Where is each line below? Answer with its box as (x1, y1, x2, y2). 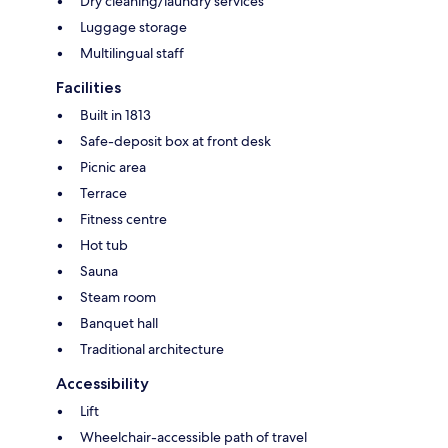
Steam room (80, 288, 156, 307)
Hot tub (80, 236, 128, 255)
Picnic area (80, 158, 146, 177)
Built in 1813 (80, 106, 151, 125)
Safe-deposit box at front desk (80, 132, 271, 151)
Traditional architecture (80, 340, 224, 359)
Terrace (80, 184, 127, 203)
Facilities (56, 78, 121, 98)
